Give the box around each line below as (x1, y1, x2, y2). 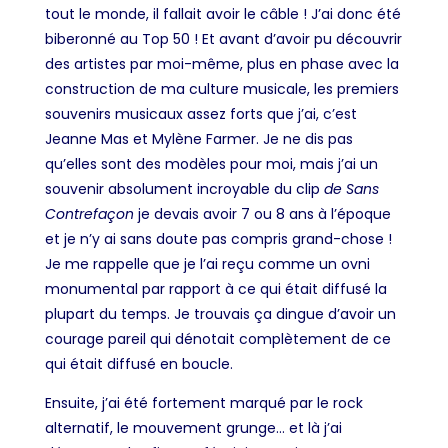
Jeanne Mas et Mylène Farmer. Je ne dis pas (44, 129, 353, 150)
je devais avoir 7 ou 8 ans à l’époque (133, 204, 391, 225)
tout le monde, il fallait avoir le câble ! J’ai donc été (44, 4, 401, 25)
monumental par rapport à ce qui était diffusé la (44, 279, 387, 300)
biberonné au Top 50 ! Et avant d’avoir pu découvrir (44, 29, 402, 50)
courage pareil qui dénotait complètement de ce (44, 329, 391, 350)
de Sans (323, 179, 379, 200)
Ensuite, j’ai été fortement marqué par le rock (44, 393, 363, 414)
